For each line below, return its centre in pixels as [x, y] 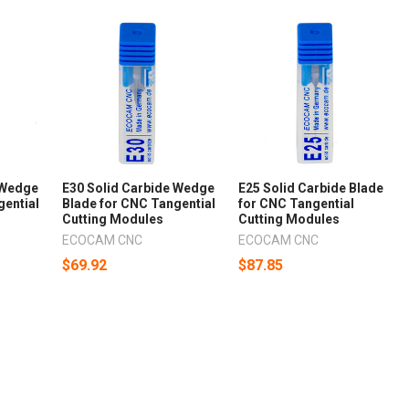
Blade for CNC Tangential [139, 203]
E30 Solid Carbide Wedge [139, 188]
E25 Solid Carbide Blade [311, 188]
